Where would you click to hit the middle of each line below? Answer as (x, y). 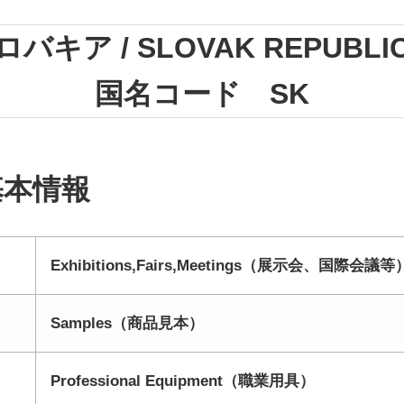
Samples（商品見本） (127, 323)
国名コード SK (202, 94)
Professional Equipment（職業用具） (182, 381)
